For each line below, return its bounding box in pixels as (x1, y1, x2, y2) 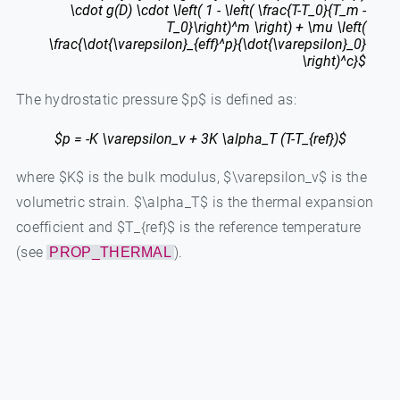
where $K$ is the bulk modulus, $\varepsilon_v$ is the (15, 169, 367, 187)
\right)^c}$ (302, 53, 367, 71)
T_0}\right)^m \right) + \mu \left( (166, 19, 367, 37)
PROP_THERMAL (49, 245, 172, 261)
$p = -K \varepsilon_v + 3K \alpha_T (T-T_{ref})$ (54, 130, 346, 148)
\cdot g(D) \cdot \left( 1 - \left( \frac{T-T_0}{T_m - (70, 2, 367, 20)
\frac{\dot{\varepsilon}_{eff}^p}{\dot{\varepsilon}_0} (48, 36, 367, 54)
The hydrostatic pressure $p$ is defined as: (15, 91, 296, 109)
